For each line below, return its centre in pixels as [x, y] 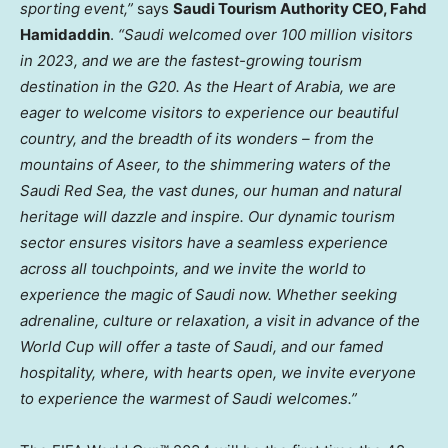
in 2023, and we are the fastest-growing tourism [191, 60]
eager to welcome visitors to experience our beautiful [209, 112]
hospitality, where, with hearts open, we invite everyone [218, 372]
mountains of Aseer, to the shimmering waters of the [205, 164]
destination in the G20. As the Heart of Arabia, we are [208, 86]
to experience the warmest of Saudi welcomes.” [188, 398]
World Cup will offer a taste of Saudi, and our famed [201, 346]
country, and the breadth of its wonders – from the [197, 138]
